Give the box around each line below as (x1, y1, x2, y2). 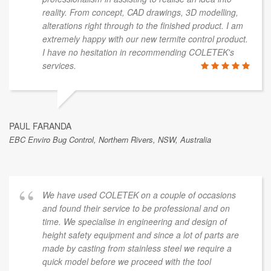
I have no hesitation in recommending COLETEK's (42, 45, 234, 58)
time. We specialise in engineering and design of (42, 215, 227, 227)
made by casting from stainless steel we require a (42, 241, 232, 254)
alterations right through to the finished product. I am (42, 19, 243, 31)
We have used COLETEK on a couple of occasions (42, 188, 236, 201)
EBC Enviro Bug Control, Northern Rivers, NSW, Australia (9, 133, 211, 145)
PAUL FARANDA (9, 119, 71, 132)
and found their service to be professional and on (42, 201, 230, 214)
